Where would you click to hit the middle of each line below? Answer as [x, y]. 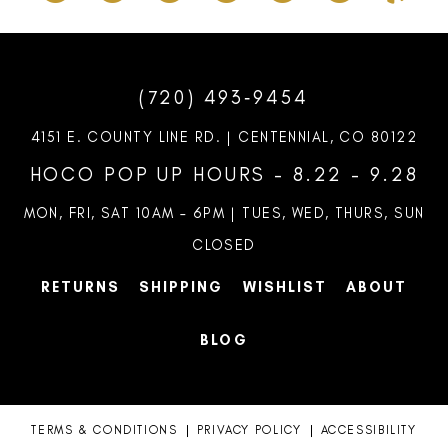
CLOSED [224, 245]
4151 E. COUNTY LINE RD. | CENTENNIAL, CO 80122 [224, 136]
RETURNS [80, 287]
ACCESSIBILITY [368, 430]
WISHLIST [284, 287]
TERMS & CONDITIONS [104, 430]
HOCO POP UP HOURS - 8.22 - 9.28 [224, 174]
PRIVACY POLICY [249, 430]
